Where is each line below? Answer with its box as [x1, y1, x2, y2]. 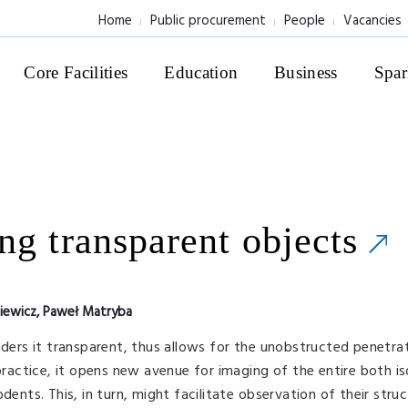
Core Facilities [24, 63, 128, 82]
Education [164, 63, 239, 82]
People [284, 10, 325, 32]
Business [274, 63, 338, 82]
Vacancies [343, 10, 402, 32]
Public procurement [150, 10, 266, 32]
